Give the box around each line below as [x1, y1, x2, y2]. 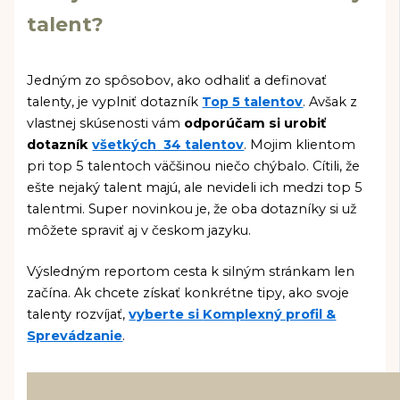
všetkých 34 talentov [92, 137, 245, 154]
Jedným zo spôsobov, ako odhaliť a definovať [27, 72, 328, 89]
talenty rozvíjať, [27, 306, 129, 322]
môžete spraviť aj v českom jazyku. [27, 222, 252, 239]
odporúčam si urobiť [184, 115, 327, 132]
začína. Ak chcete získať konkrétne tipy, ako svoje [27, 285, 350, 301]
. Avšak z [303, 94, 358, 111]
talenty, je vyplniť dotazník [27, 94, 203, 111]
